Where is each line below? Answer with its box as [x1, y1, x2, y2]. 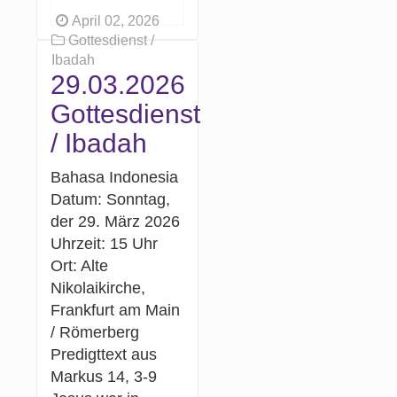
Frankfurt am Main [51, 300, 181, 319]
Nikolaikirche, [51, 278, 146, 297]
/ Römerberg [51, 323, 140, 341]
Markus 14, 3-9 [51, 367, 158, 385]
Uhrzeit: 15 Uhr [51, 234, 159, 253]
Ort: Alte [51, 256, 109, 275]
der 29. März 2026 [51, 212, 181, 230]
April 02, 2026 [68, 12, 160, 28]
